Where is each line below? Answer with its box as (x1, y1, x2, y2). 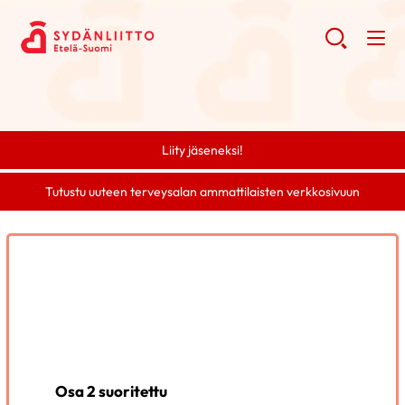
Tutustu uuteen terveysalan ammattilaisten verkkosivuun (45, 184, 360, 201)
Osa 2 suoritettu (55, 381, 168, 400)
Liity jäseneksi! (162, 142, 243, 158)
